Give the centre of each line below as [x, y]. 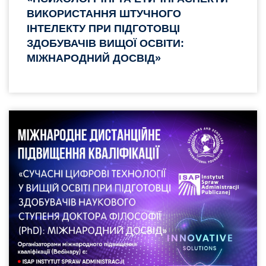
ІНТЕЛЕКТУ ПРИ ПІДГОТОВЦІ [103, 28]
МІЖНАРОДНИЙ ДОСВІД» [94, 58]
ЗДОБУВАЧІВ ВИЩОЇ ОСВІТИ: [105, 43]
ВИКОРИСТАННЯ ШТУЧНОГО [104, 13]
